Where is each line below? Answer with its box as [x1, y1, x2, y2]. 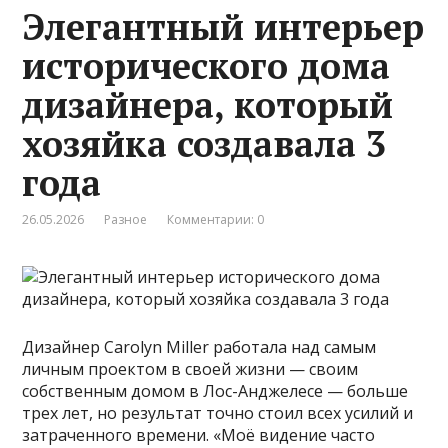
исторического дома [22, 41, 391, 89]
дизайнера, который [22, 80, 394, 128]
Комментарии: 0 [167, 210, 265, 228]
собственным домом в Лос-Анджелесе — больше [22, 379, 409, 402]
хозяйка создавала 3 [22, 119, 387, 167]
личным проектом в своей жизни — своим [22, 357, 359, 380]
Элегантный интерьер [22, 2, 425, 50]
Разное [104, 210, 148, 228]
